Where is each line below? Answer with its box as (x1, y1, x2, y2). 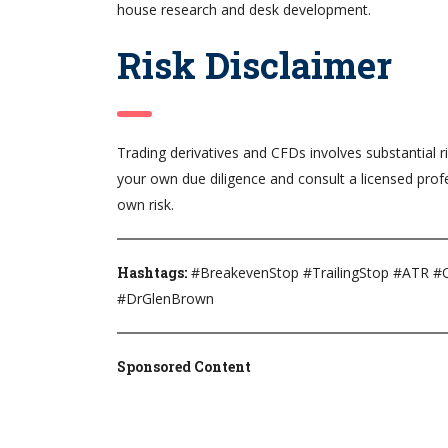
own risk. (117, 195, 174, 215)
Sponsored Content (117, 357, 251, 377)
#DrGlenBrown (117, 289, 214, 309)
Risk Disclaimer (117, 41, 392, 90)
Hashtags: (117, 263, 187, 283)
